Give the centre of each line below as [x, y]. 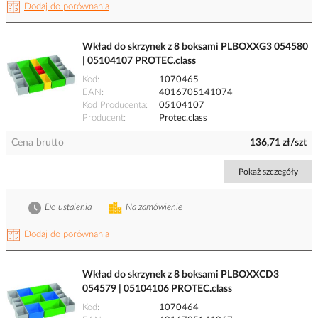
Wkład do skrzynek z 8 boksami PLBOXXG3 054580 [195, 47]
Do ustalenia [68, 208]
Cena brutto [38, 143]
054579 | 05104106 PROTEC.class [157, 289]
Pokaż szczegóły [268, 172]
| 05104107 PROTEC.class [139, 61]
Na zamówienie [154, 208]
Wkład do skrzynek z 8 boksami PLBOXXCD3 [181, 275]
